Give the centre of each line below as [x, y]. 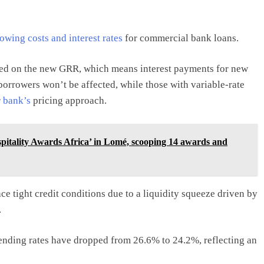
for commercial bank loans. [181, 38]
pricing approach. [69, 100]
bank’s [17, 100]
